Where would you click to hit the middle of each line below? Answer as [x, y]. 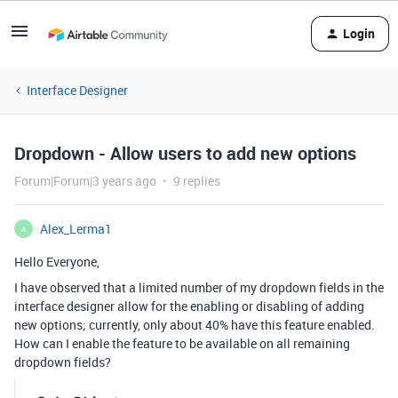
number [200, 287]
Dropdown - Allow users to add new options [185, 153]
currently [112, 325]
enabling [213, 306]
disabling [281, 306]
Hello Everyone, [57, 262]
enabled [348, 325]
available [230, 343]
